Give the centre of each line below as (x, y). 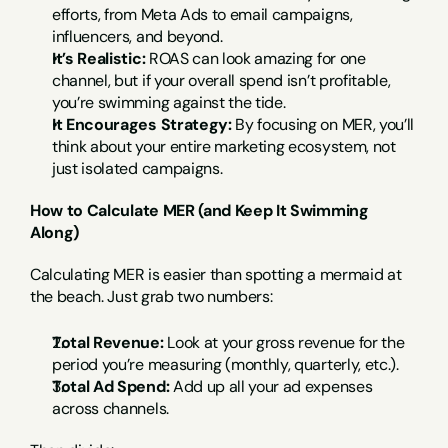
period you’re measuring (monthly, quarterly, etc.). (225, 364)
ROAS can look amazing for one (255, 58)
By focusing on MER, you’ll (323, 124)
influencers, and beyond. (137, 36)
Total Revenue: (108, 342)
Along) (55, 232)
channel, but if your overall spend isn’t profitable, (221, 80)
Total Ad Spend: (111, 386)
